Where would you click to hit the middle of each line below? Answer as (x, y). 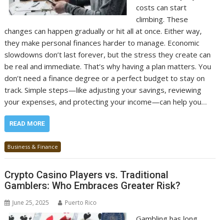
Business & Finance (33, 146)
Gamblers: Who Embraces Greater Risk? (93, 186)
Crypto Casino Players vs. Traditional (87, 175)
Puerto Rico (81, 203)
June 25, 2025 (31, 203)
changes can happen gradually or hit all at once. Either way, (103, 31)
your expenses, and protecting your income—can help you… (106, 101)
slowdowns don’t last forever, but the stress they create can (108, 54)
